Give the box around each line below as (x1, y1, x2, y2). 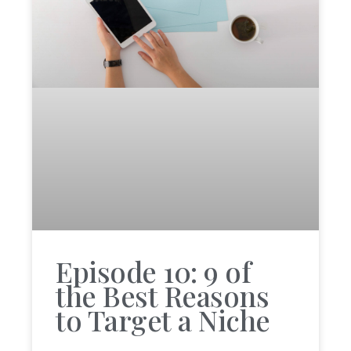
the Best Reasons (56, 277, 270, 315)
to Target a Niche (56, 301, 270, 339)
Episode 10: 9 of (56, 252, 251, 291)
